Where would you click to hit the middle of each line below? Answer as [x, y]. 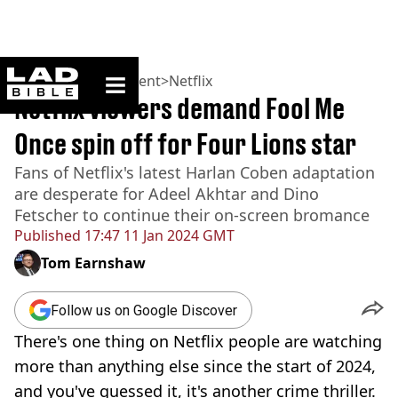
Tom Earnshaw [93, 263]
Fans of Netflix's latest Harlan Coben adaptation [195, 172]
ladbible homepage [131, 74]
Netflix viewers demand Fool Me [179, 108]
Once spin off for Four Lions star [185, 144]
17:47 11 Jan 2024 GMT [158, 235]
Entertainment [112, 81]
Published [48, 235]
